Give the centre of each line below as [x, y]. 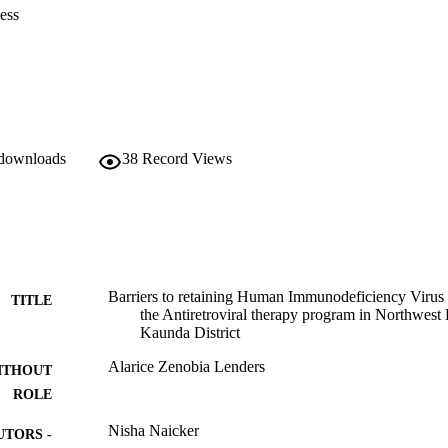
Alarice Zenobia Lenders [186, 367]
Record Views [187, 159]
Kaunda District [190, 333]
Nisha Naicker [153, 431]
